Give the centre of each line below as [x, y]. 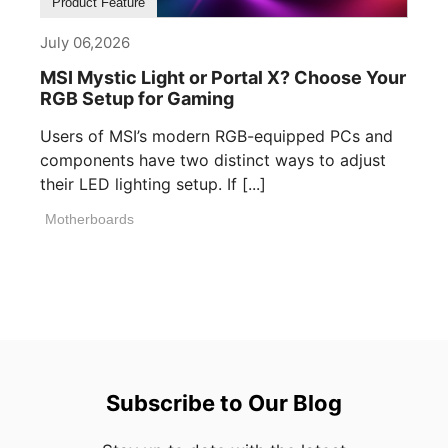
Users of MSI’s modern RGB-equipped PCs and [216, 136]
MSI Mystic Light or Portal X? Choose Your [223, 78]
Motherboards [89, 219]
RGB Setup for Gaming [137, 99]
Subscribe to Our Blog [223, 403]
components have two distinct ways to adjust [213, 160]
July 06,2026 [85, 43]
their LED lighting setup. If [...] [153, 184]
